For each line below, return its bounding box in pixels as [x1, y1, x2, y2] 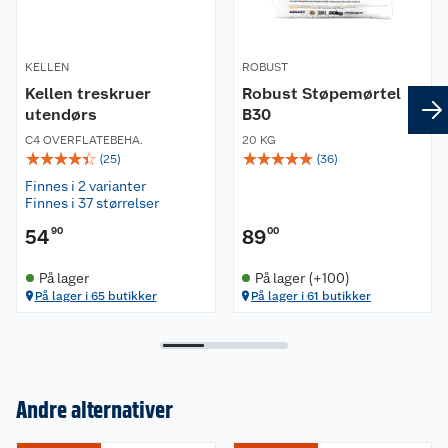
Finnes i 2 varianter [25, 177, 146, 194]
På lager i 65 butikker [34, 288, 157, 303]
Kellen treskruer [25, 83, 151, 103]
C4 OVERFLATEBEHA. [25, 132, 143, 147]
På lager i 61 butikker [251, 288, 371, 303]
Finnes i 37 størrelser [25, 194, 159, 211]
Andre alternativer [16, 394, 173, 424]
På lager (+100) [255, 269, 350, 286]
